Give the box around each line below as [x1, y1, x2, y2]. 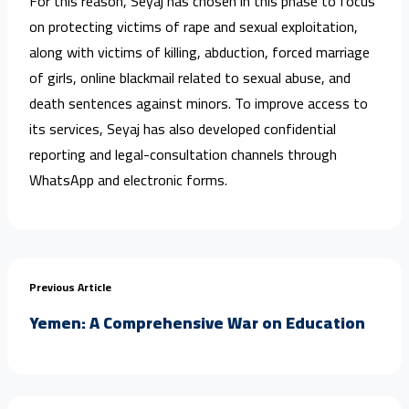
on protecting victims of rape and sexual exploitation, [29, 12, 358, 40]
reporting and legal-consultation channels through [29, 140, 337, 168]
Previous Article [29, 276, 111, 298]
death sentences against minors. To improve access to [29, 89, 368, 117]
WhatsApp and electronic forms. [29, 165, 227, 194]
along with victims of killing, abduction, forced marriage [29, 37, 370, 66]
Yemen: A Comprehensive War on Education [29, 307, 365, 338]
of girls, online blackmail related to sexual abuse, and [29, 63, 351, 91]
